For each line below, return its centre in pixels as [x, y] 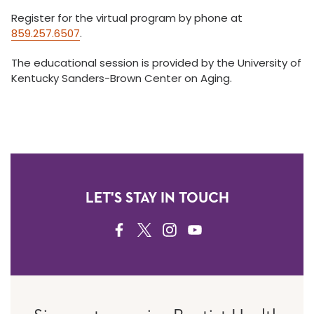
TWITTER [160, 231]
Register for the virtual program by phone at [127, 18]
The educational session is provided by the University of [156, 63]
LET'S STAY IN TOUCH [157, 199]
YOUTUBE [213, 231]
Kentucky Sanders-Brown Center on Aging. [122, 78]
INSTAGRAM [193, 231]
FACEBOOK [142, 231]
